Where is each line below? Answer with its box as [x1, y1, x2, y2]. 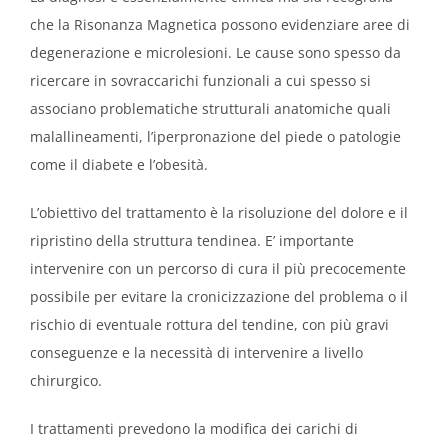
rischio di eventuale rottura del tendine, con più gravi [30, 314, 389, 334]
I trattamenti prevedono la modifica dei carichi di [30, 418, 358, 438]
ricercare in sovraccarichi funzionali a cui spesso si [30, 70, 371, 90]
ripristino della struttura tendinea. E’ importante [30, 230, 354, 250]
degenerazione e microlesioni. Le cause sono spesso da [30, 42, 401, 62]
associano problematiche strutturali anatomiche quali [30, 98, 391, 118]
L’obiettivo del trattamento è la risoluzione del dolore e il [30, 202, 408, 222]
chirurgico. [30, 370, 102, 390]
